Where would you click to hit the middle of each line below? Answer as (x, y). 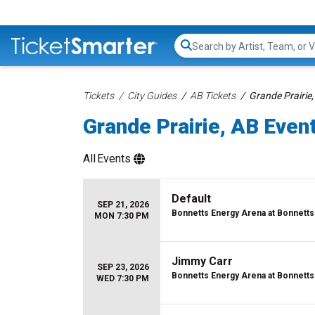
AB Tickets (213, 96)
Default (191, 199)
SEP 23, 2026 (123, 267)
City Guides (152, 96)
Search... (211, 53)
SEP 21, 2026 (123, 205)
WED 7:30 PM (123, 278)
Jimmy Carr (202, 261)
